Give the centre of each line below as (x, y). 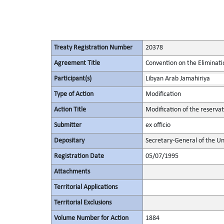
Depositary (69, 141)
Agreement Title (77, 63)
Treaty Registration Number (93, 48)
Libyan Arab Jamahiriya (177, 79)
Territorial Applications (85, 187)
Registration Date (79, 156)
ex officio (158, 125)
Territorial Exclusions (82, 203)
